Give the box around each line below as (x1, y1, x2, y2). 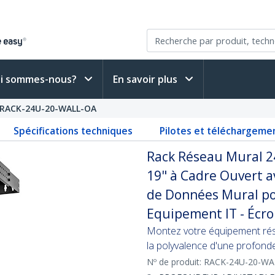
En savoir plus (113, 72, 180, 86)
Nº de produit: (147, 256, 204, 268)
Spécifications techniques (14, 124, 133, 137)
